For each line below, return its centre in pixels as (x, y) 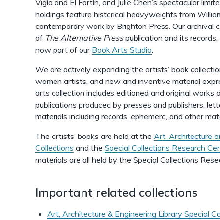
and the (89, 148)
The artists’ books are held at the (95, 136)
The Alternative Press (84, 38)
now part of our (64, 50)
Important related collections (118, 192)
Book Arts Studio (122, 50)
